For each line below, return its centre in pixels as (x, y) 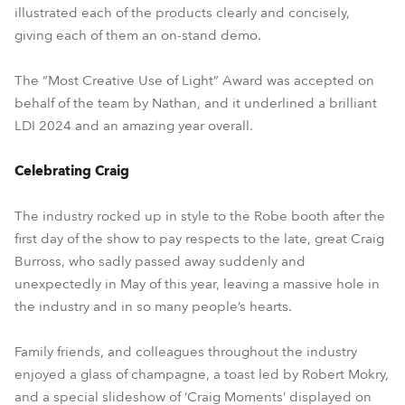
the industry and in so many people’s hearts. (153, 306)
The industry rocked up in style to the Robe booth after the (200, 216)
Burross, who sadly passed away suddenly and (160, 261)
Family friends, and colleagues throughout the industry (186, 352)
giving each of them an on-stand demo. (138, 35)
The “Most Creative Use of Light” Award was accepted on (194, 80)
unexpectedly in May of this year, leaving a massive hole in (197, 284)
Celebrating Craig (72, 171)
